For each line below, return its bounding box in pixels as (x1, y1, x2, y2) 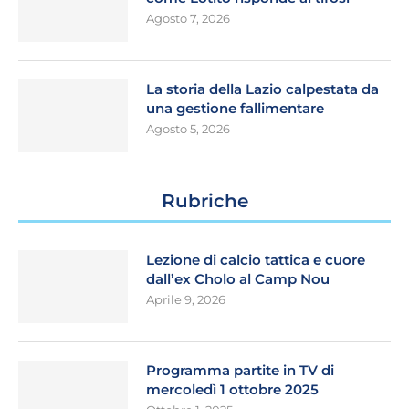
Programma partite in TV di (146, 362, 334, 380)
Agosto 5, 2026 (146, 121, 230, 137)
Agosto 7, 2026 (146, 11, 230, 26)
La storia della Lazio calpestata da (146, 80, 379, 99)
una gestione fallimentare (146, 100, 324, 118)
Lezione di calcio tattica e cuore (146, 251, 365, 269)
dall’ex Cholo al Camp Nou (146, 270, 330, 288)
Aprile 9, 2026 (146, 292, 225, 308)
